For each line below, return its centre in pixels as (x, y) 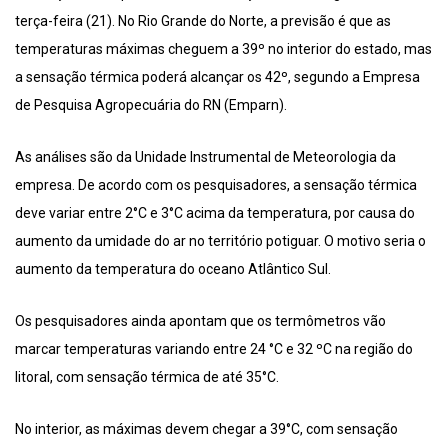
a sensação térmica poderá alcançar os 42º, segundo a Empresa (217, 77)
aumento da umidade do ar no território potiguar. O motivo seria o (220, 241)
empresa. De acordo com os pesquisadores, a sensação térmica (216, 185)
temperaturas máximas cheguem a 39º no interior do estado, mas (223, 49)
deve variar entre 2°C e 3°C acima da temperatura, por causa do (215, 213)
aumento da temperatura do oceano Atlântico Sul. (173, 269)
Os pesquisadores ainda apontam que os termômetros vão (200, 321)
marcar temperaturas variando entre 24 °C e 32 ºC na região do (214, 349)
